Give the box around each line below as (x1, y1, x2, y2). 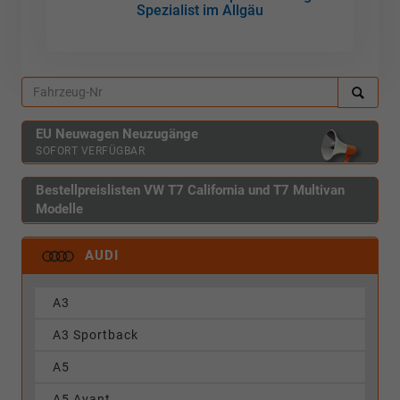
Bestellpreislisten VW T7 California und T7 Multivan (36, 181, 345, 198)
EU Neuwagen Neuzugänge (36, 125, 198, 142)
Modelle (36, 200, 83, 217)
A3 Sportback (53, 328, 138, 343)
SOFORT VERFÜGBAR (36, 144, 145, 157)
